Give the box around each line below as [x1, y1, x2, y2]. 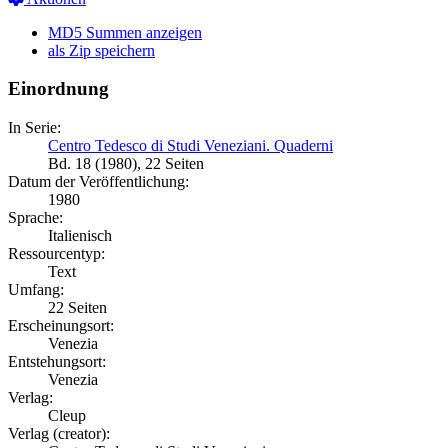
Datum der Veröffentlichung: [8, 173, 189, 191]
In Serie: [8, 119, 61, 137]
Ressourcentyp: [8, 245, 105, 263]
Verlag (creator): [8, 425, 110, 443]
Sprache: [8, 209, 63, 227]
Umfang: [8, 281, 64, 299]
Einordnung [8, 78, 109, 100]
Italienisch [48, 227, 112, 245]
